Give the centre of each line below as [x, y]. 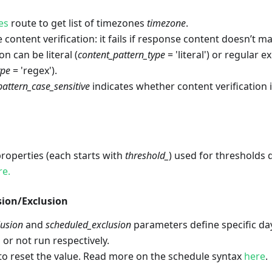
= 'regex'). [34, 71]
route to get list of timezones [78, 23]
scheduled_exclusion [88, 225]
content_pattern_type [121, 55]
